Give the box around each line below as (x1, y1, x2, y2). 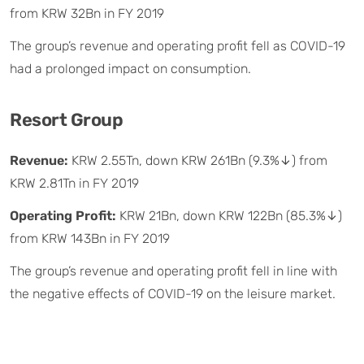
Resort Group (10, 108, 123, 131)
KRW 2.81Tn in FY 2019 (10, 175, 139, 191)
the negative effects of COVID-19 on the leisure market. (10, 285, 336, 301)
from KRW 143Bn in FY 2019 (10, 230, 170, 246)
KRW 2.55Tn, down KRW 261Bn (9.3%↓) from (71, 152, 327, 168)
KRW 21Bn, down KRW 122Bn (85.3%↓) (119, 207, 342, 223)
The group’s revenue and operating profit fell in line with (10, 262, 337, 279)
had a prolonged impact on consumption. (10, 60, 251, 76)
